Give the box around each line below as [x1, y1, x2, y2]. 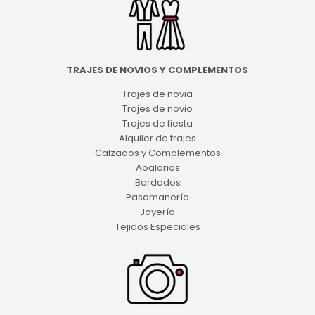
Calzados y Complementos [94, 146, 221, 160]
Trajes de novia [122, 86, 193, 101]
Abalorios [135, 160, 180, 174]
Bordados [134, 175, 181, 189]
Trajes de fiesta [122, 116, 193, 130]
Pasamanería [126, 190, 189, 204]
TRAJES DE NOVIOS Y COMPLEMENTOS [67, 63, 248, 77]
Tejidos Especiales [115, 219, 200, 233]
